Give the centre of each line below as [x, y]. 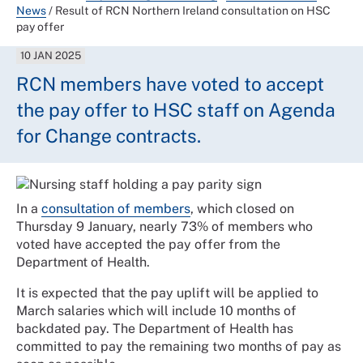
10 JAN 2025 [51, 56]
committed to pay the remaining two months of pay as [179, 346]
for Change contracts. [109, 135]
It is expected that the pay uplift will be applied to [167, 293]
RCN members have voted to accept [170, 83]
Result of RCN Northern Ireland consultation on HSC [193, 11]
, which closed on [242, 209]
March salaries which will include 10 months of [156, 311]
